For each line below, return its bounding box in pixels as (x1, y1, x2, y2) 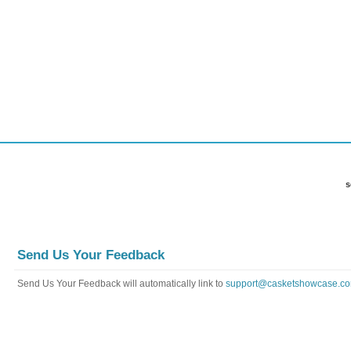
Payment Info (41, 126, 96, 136)
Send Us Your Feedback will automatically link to (17, 278, 226, 289)
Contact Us (111, 126, 157, 136)
